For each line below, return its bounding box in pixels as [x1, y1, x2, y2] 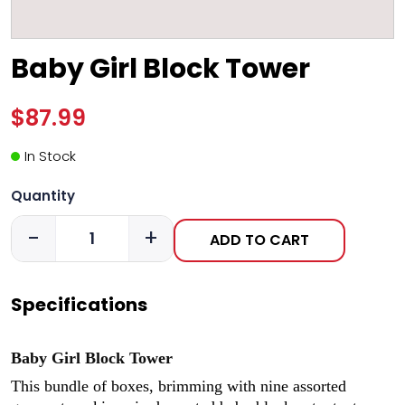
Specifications [11, 291, 147, 317]
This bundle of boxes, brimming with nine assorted [11, 376, 346, 395]
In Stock [24, 146, 76, 165]
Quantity [11, 185, 75, 205]
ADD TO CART [210, 229, 309, 250]
